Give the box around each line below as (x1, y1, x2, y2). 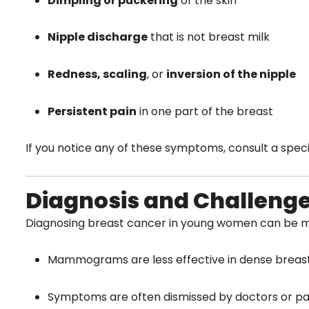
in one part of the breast (137, 103, 273, 119)
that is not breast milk (148, 29, 270, 46)
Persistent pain (48, 103, 137, 119)
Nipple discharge (48, 29, 148, 46)
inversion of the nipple (166, 66, 296, 82)
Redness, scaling (48, 66, 147, 82)
